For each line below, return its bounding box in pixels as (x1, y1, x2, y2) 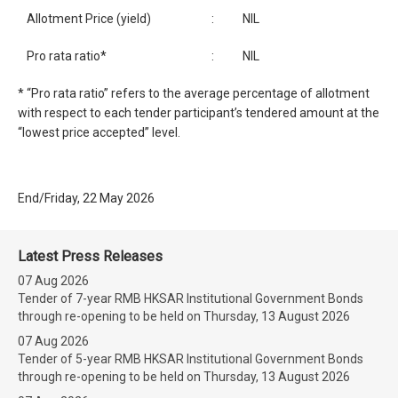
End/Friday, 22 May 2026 (18, 191, 155, 205)
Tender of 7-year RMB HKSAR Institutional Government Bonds (18, 291, 363, 306)
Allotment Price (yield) (27, 12, 151, 26)
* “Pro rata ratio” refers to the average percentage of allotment (18, 86, 370, 100)
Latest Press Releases (18, 248, 163, 265)
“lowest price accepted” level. (18, 125, 180, 139)
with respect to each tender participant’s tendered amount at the (18, 106, 379, 120)
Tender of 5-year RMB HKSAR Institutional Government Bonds (18, 352, 363, 366)
